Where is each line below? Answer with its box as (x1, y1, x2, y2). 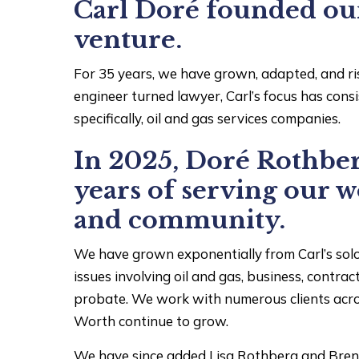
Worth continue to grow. (74, 313, 229, 329)
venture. (74, 25, 183, 54)
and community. (74, 205, 286, 235)
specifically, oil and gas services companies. (74, 110, 341, 127)
